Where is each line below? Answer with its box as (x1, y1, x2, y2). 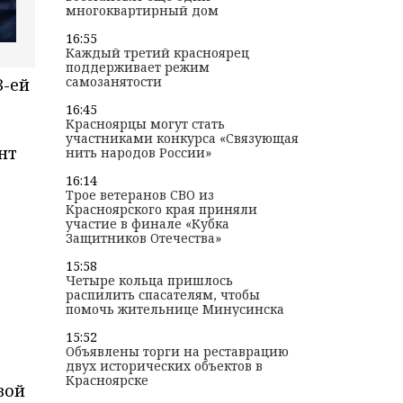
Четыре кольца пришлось (65, 272, 233, 290)
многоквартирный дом (65, 2, 219, 20)
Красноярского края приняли (65, 201, 257, 219)
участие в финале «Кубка (65, 215, 229, 233)
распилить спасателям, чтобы (65, 286, 260, 304)
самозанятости (65, 73, 162, 91)
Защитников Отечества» (65, 229, 221, 247)
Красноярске (65, 372, 148, 390)
